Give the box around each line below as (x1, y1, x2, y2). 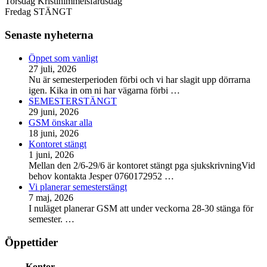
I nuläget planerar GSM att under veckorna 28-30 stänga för (29, 203, 253, 213)
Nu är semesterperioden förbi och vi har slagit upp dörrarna (29, 74, 250, 85)
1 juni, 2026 (29, 149, 74, 160)
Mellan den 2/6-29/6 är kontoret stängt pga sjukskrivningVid (29, 160, 255, 170)
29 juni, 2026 (29, 106, 79, 117)
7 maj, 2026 (29, 192, 73, 203)
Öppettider (5, 235, 58, 249)
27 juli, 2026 (29, 63, 76, 74)
